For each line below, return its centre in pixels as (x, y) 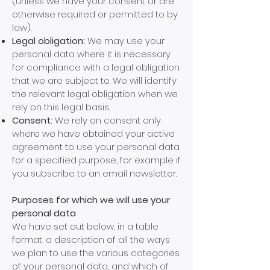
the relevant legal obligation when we (95, 94)
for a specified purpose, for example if (96, 160)
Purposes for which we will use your (91, 200)
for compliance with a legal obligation (96, 67)
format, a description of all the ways (91, 240)
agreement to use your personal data (96, 147)
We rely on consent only (108, 120)
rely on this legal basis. (61, 107)
